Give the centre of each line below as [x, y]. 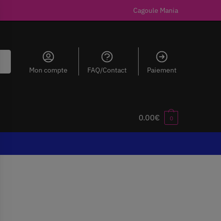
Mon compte [48, 70]
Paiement [162, 70]
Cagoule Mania [156, 10]
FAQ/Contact [107, 70]
